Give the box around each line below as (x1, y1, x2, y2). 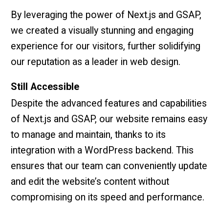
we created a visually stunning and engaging (11, 24, 194, 36)
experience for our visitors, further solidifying (11, 40, 201, 52)
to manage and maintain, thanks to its (11, 129, 166, 141)
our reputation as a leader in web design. (11, 56, 181, 67)
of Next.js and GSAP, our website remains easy (11, 113, 208, 125)
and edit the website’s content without (11, 176, 170, 188)
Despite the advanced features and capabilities (11, 98, 207, 109)
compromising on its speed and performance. (11, 192, 205, 203)
